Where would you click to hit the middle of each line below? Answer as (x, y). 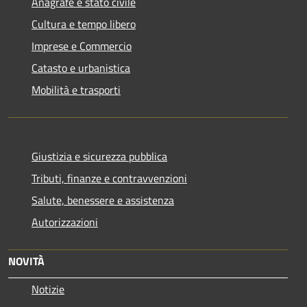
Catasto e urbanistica (81, 67)
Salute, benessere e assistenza (103, 200)
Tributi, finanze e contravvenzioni (109, 178)
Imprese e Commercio (82, 46)
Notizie (48, 289)
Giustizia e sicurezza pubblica (99, 156)
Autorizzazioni (65, 222)
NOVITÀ (26, 261)
